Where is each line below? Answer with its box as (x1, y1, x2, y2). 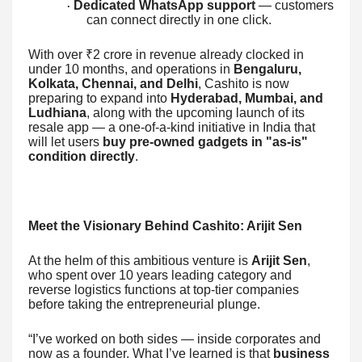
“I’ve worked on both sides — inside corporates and (28, 331, 321, 346)
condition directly (28, 149, 135, 163)
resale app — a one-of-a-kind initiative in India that (28, 120, 315, 134)
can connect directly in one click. (86, 12, 271, 27)
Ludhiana (28, 105, 86, 120)
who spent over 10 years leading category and (28, 267, 292, 282)
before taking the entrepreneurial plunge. (28, 297, 260, 311)
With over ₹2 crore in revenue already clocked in (28, 47, 304, 61)
